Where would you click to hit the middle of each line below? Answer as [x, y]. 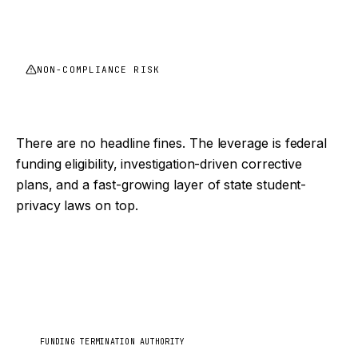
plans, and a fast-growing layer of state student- [161, 185]
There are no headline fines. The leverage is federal [172, 143]
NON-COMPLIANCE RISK [98, 70]
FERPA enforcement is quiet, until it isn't [164, 106]
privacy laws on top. [77, 205]
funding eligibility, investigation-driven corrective [159, 164]
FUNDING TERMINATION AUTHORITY [113, 342]
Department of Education [129, 286]
